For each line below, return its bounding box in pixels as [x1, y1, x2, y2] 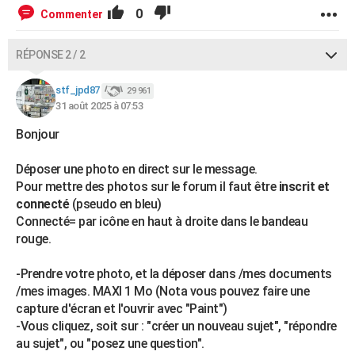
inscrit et [276, 179, 330, 194]
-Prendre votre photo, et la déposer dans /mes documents [16, 266, 332, 281]
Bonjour [16, 127, 59, 142]
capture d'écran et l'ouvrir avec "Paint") [16, 301, 227, 316]
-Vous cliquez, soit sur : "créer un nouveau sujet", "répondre [16, 319, 337, 334]
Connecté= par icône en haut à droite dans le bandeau [16, 214, 307, 229]
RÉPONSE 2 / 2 [16, 48, 86, 61]
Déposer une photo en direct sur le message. [16, 162, 258, 177]
